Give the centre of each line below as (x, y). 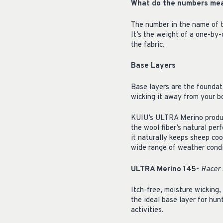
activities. (147, 211)
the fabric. (148, 45)
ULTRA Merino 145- (166, 169)
